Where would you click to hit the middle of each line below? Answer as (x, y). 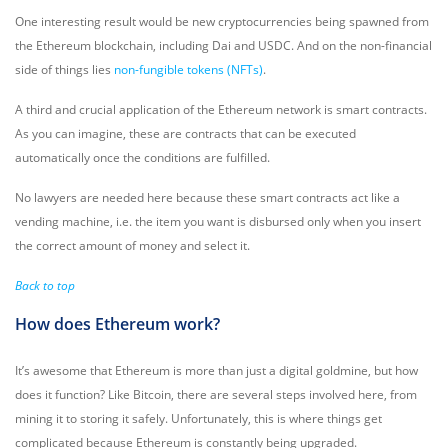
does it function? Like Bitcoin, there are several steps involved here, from (216, 394)
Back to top (45, 285)
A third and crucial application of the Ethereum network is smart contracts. (221, 109)
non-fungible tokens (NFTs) (188, 69)
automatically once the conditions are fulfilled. (142, 157)
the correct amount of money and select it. (132, 245)
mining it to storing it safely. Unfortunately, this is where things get (198, 418)
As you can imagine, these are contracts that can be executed (185, 133)
